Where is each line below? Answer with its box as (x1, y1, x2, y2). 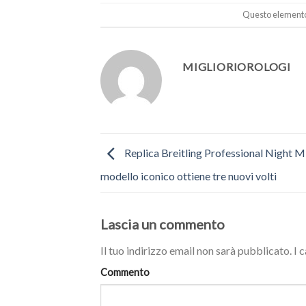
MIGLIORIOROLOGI (182, 60, 291, 74)
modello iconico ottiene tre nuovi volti (100, 169, 277, 183)
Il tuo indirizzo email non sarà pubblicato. (100, 244, 292, 258)
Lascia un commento (100, 216, 227, 233)
